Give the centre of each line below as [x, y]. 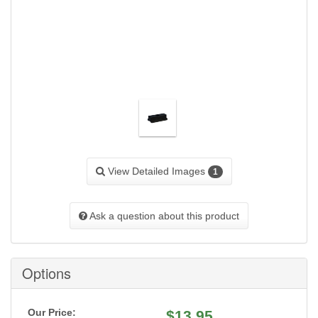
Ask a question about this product [163, 215]
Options [46, 273]
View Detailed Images [156, 171]
